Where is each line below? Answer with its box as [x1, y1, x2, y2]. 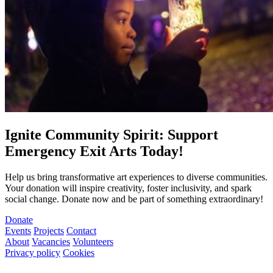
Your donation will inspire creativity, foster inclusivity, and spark [5, 183, 252, 194]
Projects [34, 225, 64, 236]
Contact [66, 225, 96, 236]
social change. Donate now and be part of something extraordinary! [5, 194, 263, 205]
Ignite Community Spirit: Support [5, 127, 218, 143]
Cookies [63, 247, 94, 258]
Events [5, 225, 31, 236]
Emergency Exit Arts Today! [5, 143, 183, 160]
